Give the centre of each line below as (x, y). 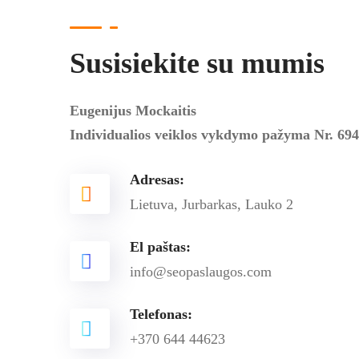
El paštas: (160, 247)
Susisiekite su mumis (197, 63)
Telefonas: (161, 314)
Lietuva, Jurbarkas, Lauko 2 (212, 204)
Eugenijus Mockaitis (133, 111)
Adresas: (157, 179)
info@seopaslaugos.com (201, 272)
